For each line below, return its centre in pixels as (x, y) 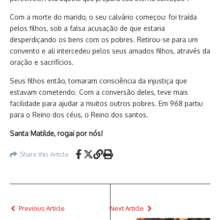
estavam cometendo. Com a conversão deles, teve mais (99, 92)
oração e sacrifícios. (42, 62)
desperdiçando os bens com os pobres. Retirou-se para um (104, 40)
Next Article (127, 208)
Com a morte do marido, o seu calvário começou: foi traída (103, 17)
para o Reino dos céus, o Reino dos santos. (79, 115)
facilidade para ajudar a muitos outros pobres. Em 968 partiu (106, 103)
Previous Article (42, 208)
